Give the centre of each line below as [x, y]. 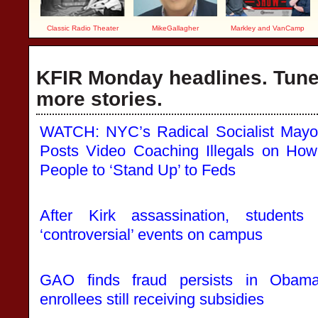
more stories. [99, 99]
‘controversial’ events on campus [151, 235]
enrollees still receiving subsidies [152, 299]
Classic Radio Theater [82, 28]
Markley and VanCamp [268, 28]
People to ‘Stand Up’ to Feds [138, 170]
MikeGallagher [175, 28]
